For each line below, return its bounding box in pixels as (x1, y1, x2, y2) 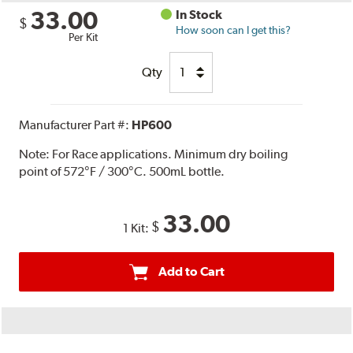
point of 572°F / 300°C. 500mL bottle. (19, 163, 225, 179)
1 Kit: (123, 220, 151, 236)
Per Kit (69, 30, 98, 43)
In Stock (176, 6, 223, 22)
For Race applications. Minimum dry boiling (52, 146, 288, 162)
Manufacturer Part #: (19, 117, 132, 132)
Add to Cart (158, 263, 225, 279)
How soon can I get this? (176, 23, 292, 36)
